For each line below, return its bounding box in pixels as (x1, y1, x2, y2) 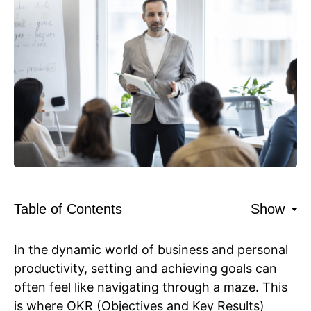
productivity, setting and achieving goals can (14, 261, 277, 276)
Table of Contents (14, 201, 122, 217)
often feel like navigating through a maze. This (14, 280, 287, 295)
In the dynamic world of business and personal (14, 242, 288, 258)
